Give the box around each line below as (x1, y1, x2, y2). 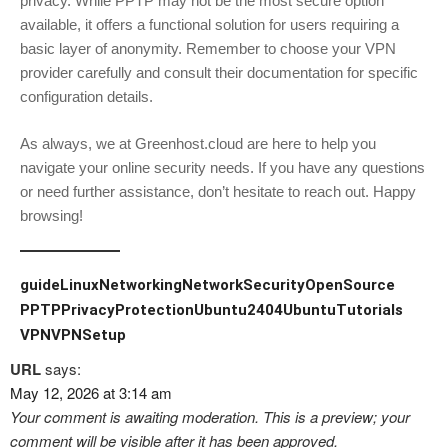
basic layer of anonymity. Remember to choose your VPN (20, 40, 396, 58)
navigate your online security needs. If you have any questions (20, 158, 425, 176)
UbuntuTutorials (283, 301, 403, 320)
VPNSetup (51, 326, 126, 345)
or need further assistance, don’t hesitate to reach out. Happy (20, 182, 416, 200)
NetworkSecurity (182, 276, 305, 295)
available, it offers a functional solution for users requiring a (20, 16, 399, 34)
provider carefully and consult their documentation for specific (20, 64, 418, 82)
